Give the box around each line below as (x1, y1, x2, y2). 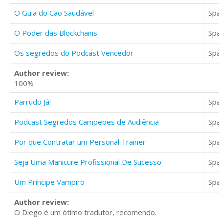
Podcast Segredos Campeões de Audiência (14, 117, 159, 127)
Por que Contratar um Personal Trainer (14, 137, 146, 147)
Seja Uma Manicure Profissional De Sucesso (14, 157, 161, 167)
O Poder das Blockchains (14, 28, 97, 38)
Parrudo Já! (14, 97, 51, 107)
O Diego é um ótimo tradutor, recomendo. (14, 207, 156, 218)
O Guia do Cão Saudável (14, 8, 94, 18)
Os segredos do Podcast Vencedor (14, 48, 133, 58)
